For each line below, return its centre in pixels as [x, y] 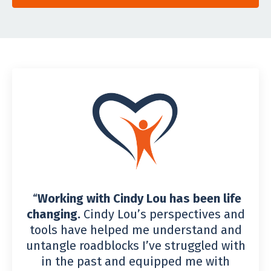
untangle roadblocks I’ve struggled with [135, 246]
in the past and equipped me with [135, 261]
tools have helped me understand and [135, 230]
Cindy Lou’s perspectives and [162, 214]
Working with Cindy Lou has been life [139, 198]
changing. [53, 214]
